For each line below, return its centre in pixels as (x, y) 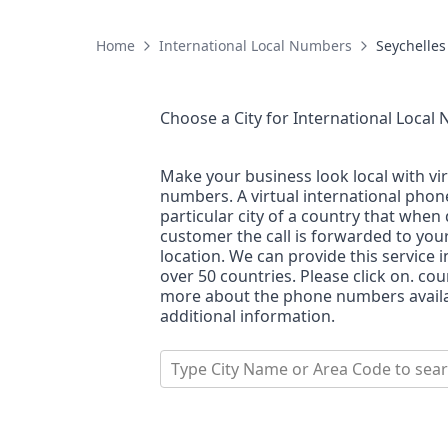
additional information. (247, 316)
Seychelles (411, 46)
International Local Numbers (255, 46)
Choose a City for (226, 118)
